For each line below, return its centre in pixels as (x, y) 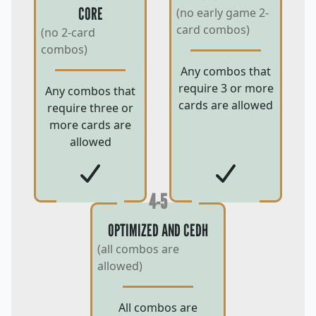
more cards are (90, 125)
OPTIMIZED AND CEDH (158, 231)
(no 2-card (68, 33)
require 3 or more (226, 89)
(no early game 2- (223, 13)
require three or (90, 108)
